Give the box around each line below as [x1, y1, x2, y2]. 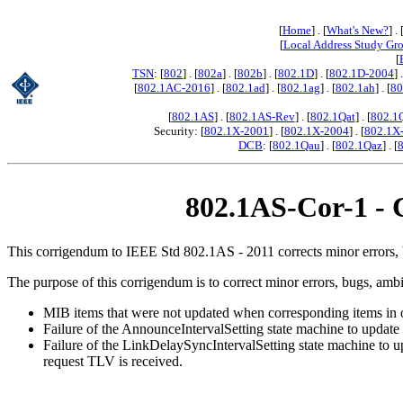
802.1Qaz [336, 139, 382, 152]
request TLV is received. [43, 353, 183, 369]
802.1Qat [309, 110, 355, 123]
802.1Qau [273, 139, 320, 152]
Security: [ [154, 124, 204, 138]
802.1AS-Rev [228, 110, 295, 123]
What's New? [327, 23, 389, 37]
